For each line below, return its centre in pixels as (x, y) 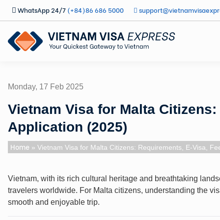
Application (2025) (68, 127)
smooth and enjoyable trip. (54, 202)
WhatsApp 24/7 (42, 10)
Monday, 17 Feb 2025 (46, 86)
